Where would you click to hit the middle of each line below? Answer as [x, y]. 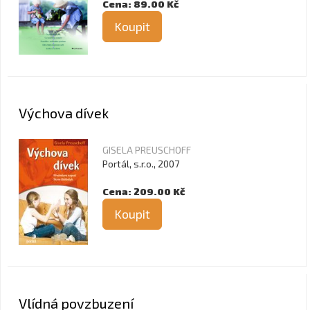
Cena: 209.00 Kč [144, 191]
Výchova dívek [64, 113]
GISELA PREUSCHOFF [147, 150]
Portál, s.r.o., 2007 [141, 164]
